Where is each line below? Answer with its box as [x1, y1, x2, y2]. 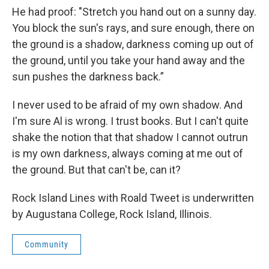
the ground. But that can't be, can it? [12, 163, 181, 176]
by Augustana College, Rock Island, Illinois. [12, 208, 212, 220]
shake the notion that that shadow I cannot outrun [12, 131, 248, 144]
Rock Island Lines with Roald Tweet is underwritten [12, 192, 254, 204]
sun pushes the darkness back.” [12, 70, 164, 83]
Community [25, 240, 68, 249]
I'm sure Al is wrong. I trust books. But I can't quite [12, 115, 249, 127]
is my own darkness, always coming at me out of [12, 147, 243, 160]
